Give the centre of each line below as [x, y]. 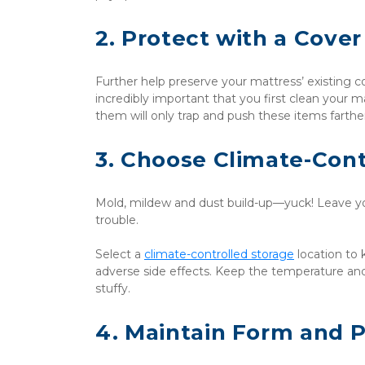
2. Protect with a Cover [229, 38]
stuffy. [113, 288]
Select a [120, 254]
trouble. [119, 220]
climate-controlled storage [219, 254]
